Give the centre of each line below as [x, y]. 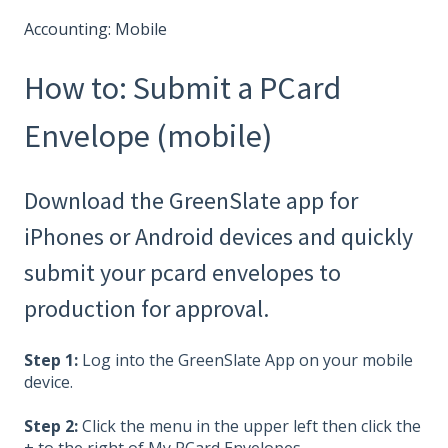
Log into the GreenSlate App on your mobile [245, 360]
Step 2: [51, 426]
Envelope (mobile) [148, 136]
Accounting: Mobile [95, 29]
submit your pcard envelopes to [182, 272]
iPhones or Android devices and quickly [218, 236]
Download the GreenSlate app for [191, 200]
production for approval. [146, 308]
